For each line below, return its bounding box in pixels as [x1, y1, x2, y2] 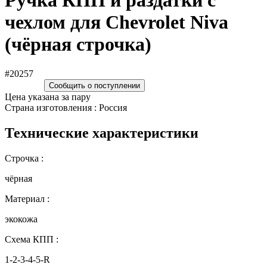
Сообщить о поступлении [49, 80, 140, 90]
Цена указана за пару [5, 91, 91, 102]
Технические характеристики [5, 125, 198, 141]
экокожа [5, 213, 38, 224]
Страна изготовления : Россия [5, 102, 127, 113]
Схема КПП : [5, 234, 58, 244]
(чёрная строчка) [5, 33, 151, 55]
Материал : [5, 193, 49, 204]
